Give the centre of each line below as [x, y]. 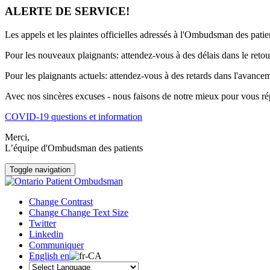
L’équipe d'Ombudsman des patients [74, 148]
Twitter [42, 223]
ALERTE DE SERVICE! [67, 11]
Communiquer [56, 245]
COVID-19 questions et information [74, 116]
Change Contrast [61, 201]
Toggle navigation [40, 169]
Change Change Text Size [79, 212]
